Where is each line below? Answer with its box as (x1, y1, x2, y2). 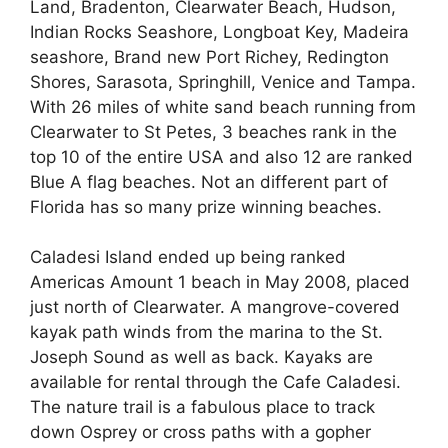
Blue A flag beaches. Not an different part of (30, 171, 388, 192)
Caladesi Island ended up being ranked (30, 247, 346, 267)
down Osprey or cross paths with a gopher (30, 422, 371, 442)
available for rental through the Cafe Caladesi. (30, 372, 401, 392)
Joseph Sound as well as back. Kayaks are (30, 347, 373, 367)
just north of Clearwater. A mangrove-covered (30, 297, 400, 317)
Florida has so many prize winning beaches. (30, 196, 382, 217)
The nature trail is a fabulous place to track (30, 397, 375, 417)
